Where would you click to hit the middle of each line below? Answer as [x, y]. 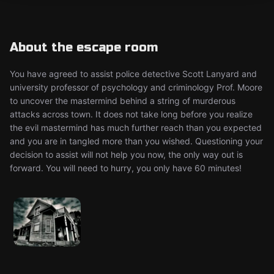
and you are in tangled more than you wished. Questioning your [136, 141]
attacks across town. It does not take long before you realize [131, 114]
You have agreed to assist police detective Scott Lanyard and [133, 74]
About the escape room [84, 47]
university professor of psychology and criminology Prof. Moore [136, 87]
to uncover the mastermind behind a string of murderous [123, 101]
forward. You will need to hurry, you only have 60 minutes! [126, 168]
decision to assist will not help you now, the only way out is [126, 154]
